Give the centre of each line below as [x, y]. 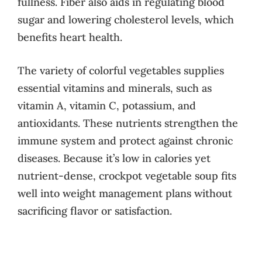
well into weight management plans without [125, 193]
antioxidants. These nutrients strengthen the [128, 123]
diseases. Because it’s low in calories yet [114, 158]
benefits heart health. [70, 37]
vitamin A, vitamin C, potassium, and [107, 105]
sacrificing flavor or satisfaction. [95, 211]
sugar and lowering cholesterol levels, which [126, 19]
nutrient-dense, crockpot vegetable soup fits [127, 175]
